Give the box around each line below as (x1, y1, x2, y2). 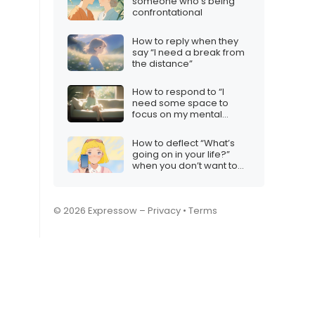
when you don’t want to (132, 158, 238, 172)
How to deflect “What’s (132, 136, 235, 150)
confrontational (132, 6, 202, 20)
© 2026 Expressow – (53, 204, 148, 218)
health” (132, 119, 165, 133)
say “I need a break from (132, 45, 245, 59)
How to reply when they (132, 34, 238, 48)
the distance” (132, 56, 193, 70)
